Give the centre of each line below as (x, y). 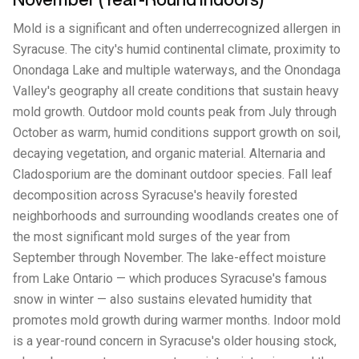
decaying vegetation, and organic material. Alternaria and (169, 153)
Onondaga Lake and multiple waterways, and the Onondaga (177, 70)
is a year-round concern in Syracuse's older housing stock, (175, 341)
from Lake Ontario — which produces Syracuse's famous (170, 278)
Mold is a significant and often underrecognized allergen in (177, 28)
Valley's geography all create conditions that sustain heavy (176, 91)
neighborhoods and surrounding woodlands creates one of (176, 216)
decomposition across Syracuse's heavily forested (155, 195)
